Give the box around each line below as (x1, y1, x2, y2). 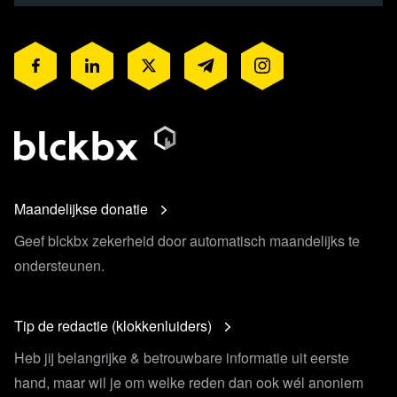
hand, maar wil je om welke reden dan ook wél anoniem (14, 372, 363, 393)
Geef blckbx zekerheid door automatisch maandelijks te (14, 230, 360, 252)
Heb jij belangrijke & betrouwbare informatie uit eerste (14, 347, 349, 369)
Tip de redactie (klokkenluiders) (14, 315, 212, 337)
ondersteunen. (14, 255, 105, 276)
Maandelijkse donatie (14, 198, 148, 220)
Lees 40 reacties (53, 214, 157, 235)
